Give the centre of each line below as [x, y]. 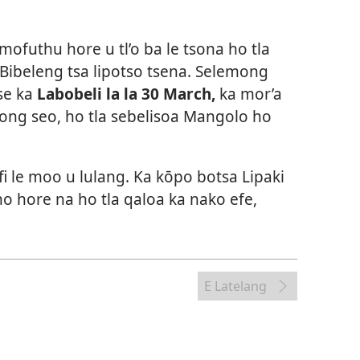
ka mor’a [251, 94]
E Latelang [235, 286]
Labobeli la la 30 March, [128, 94]
